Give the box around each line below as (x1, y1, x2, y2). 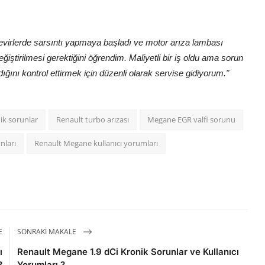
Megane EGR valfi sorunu (147, 114, 235, 125)
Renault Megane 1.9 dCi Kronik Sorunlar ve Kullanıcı (17, 246, 240, 258)
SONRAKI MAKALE (17, 226, 79, 237)
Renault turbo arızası (56, 114, 129, 125)
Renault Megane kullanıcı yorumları (34, 138, 158, 149)
